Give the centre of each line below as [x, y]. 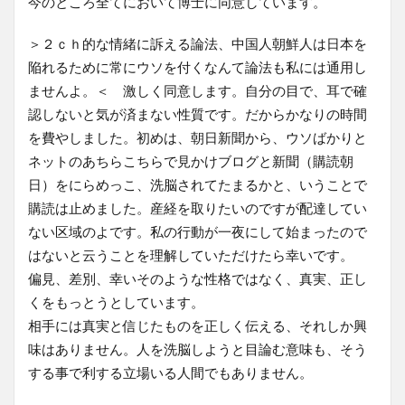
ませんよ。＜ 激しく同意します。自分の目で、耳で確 [198, 90]
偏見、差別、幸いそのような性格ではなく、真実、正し [198, 278]
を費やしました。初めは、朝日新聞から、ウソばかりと [198, 137]
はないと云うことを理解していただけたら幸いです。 [191, 254]
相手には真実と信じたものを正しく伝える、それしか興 [198, 325]
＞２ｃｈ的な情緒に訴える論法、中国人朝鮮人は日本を [198, 43]
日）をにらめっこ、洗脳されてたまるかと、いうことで [198, 184]
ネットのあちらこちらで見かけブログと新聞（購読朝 [191, 160]
